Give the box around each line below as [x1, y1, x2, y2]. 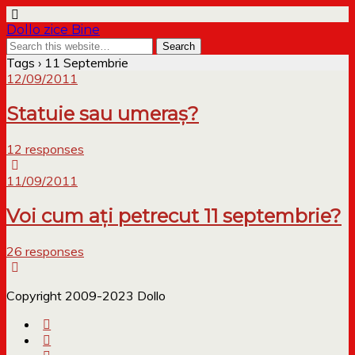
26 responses [6, 242, 84, 259]
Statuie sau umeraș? [6, 101, 199, 125]
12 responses [6, 140, 84, 157]
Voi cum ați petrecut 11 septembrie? [6, 204, 342, 227]
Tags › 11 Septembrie [6, 55, 128, 71]
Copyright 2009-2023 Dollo [6, 287, 166, 303]
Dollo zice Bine [6, 22, 100, 37]
